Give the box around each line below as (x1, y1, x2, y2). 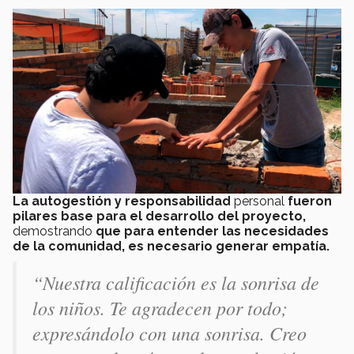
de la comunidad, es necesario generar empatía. (13, 238, 330, 254)
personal (231, 193, 288, 209)
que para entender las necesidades (96, 223, 329, 239)
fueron (288, 193, 332, 209)
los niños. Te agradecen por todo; (32, 294, 288, 320)
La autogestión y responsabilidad (13, 193, 231, 209)
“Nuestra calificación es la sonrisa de (32, 269, 319, 295)
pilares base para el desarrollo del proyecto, (13, 208, 306, 224)
